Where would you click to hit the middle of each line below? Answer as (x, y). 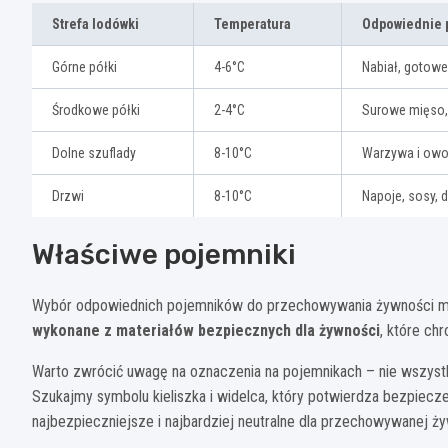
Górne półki (84, 66)
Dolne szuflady (94, 152)
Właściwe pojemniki (164, 254)
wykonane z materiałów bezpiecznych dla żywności (206, 330)
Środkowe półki (96, 109)
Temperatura (252, 23)
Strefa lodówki (95, 23)
